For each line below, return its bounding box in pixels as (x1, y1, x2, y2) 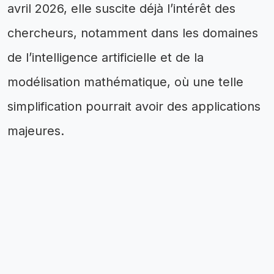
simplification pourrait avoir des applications (7, 98, 261, 114)
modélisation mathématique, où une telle (7, 74, 243, 89)
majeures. (7, 123, 64, 138)
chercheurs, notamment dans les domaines (7, 25, 258, 40)
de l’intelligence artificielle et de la (7, 50, 204, 65)
